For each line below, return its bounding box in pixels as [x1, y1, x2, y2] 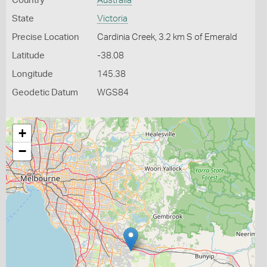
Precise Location [12, 33, 79, 42]
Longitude [12, 70, 53, 79]
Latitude [12, 51, 45, 60]
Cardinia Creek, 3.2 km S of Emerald [97, 33, 237, 42]
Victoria [97, 14, 128, 23]
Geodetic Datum [12, 88, 78, 97]
